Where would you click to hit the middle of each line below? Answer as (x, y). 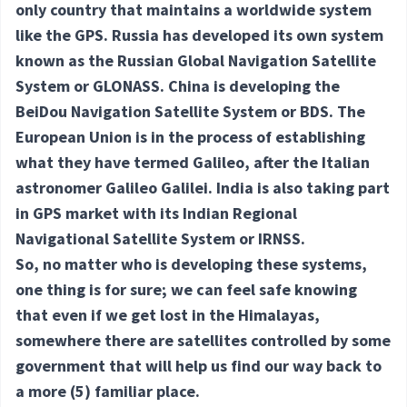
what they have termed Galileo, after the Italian (193, 163)
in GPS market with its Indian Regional (156, 213)
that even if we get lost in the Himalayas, (168, 315)
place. (176, 392)
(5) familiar (111, 392)
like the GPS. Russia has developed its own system (199, 35)
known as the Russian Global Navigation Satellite (196, 61)
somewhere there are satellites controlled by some (203, 341)
